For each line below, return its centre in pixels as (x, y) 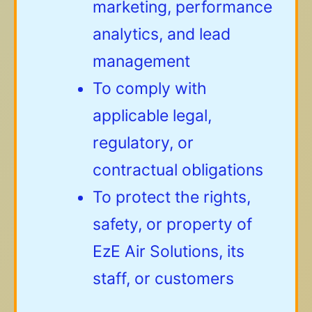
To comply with (150, 88)
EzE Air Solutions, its (169, 251)
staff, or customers (163, 278)
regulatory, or (143, 142)
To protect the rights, (172, 197)
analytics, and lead (162, 34)
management (141, 61)
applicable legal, (152, 115)
